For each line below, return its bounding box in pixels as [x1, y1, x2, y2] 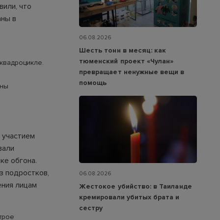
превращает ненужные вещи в [79, 67, 185, 76]
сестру [79, 204, 103, 213]
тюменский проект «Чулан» [79, 56, 174, 65]
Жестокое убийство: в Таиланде [79, 182, 192, 191]
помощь [79, 78, 107, 87]
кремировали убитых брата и [79, 193, 180, 202]
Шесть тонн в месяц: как [79, 46, 166, 55]
